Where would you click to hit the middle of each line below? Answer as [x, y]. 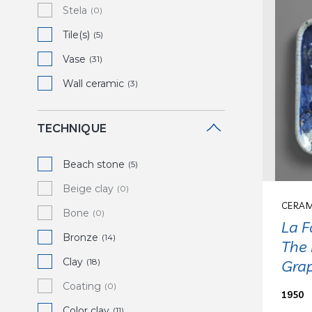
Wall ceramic [93, 84]
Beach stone [94, 164]
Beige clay [88, 189]
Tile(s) [76, 35]
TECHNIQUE [72, 128]
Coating [82, 286]
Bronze [80, 237]
